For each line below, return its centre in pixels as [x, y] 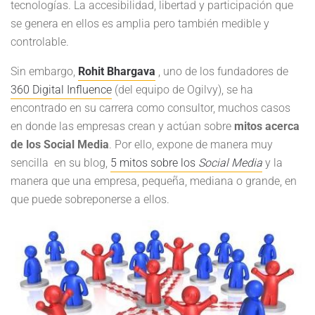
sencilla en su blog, [60, 163]
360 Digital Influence [61, 90]
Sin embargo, [44, 71]
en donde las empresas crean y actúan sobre [122, 126]
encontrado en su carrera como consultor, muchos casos [150, 108]
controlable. [40, 42]
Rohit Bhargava [117, 71]
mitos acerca [267, 126]
